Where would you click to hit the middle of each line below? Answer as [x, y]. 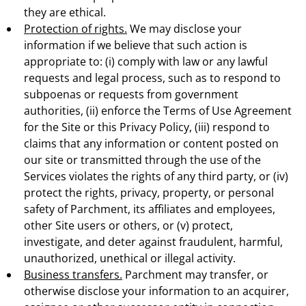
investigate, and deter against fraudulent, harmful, [153, 241]
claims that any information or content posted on [151, 143]
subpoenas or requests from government [131, 94]
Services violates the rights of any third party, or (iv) [156, 176]
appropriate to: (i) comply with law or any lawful [146, 61]
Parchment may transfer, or [195, 274]
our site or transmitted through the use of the [142, 159]
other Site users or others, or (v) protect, [128, 225]
